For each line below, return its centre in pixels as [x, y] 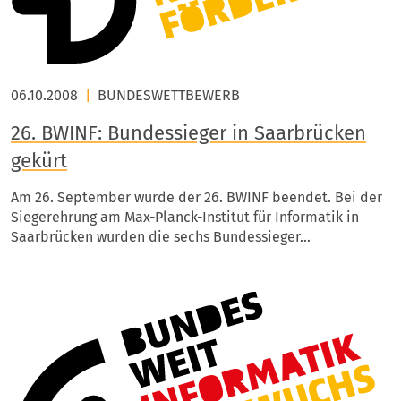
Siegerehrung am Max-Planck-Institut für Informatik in [185, 217]
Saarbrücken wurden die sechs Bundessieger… [161, 237]
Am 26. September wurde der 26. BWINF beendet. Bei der [196, 197]
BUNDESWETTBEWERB [169, 95]
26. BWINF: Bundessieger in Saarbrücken [188, 133]
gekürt [39, 161]
